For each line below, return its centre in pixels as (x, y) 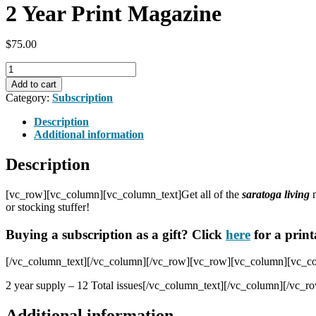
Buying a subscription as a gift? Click (116, 234)
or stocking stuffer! (48, 207)
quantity (23, 118)
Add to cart (34, 84)
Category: (29, 98)
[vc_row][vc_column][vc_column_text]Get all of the (124, 194)
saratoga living (277, 194)
